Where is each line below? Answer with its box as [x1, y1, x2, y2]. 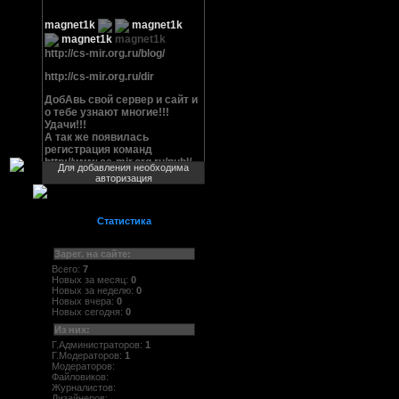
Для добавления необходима [58, 162, 189, 173]
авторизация [94, 173, 152, 183]
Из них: [54, 324, 90, 336]
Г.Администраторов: [52, 339, 145, 351]
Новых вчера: [52, 295, 117, 306]
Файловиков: [52, 371, 111, 383]
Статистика [97, 216, 151, 226]
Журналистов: [52, 382, 118, 394]
